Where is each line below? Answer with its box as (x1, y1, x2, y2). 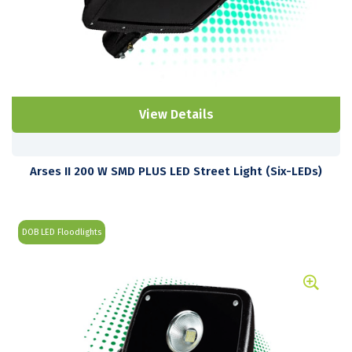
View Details (138, 107, 214, 123)
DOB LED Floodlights (22, 227, 101, 238)
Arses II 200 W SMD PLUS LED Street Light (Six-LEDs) (30, 164, 322, 179)
